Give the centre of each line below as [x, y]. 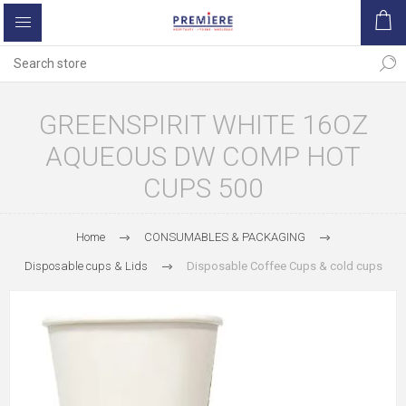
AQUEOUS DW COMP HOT [203, 156]
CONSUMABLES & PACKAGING [224, 237]
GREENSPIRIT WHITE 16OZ [203, 125]
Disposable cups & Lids [86, 266]
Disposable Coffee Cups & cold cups [284, 266]
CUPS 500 [203, 188]
